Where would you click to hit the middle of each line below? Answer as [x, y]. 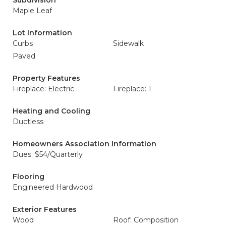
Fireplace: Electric [43, 89]
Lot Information [42, 33]
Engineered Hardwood [53, 187]
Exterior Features [45, 209]
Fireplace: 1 [132, 89]
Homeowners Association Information [84, 144]
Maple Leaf [32, 11]
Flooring [29, 177]
